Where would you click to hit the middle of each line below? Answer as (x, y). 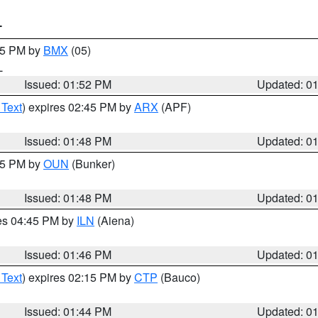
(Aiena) (114, 220)
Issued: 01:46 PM (68, 254)
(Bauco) (179, 277)
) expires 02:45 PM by (78, 107)
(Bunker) (92, 164)
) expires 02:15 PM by (78, 277)
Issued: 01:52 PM (68, 84)
